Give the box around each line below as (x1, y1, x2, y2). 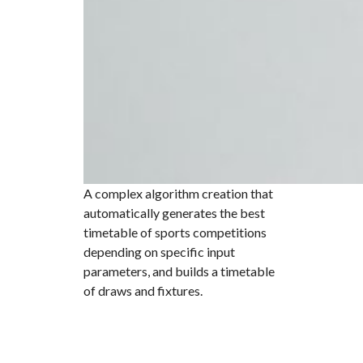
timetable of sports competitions (83, 224, 267, 240)
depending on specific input (83, 244, 235, 259)
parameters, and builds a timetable (83, 263, 275, 279)
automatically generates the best (83, 205, 265, 220)
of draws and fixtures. (83, 283, 205, 298)
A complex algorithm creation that (83, 186, 273, 201)
